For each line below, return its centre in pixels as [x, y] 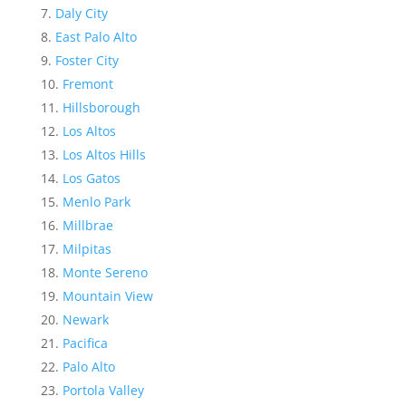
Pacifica [85, 343]
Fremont [87, 84]
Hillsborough [101, 107]
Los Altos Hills [104, 155]
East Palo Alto [96, 37]
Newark [85, 319]
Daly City [81, 13]
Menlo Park [96, 202]
